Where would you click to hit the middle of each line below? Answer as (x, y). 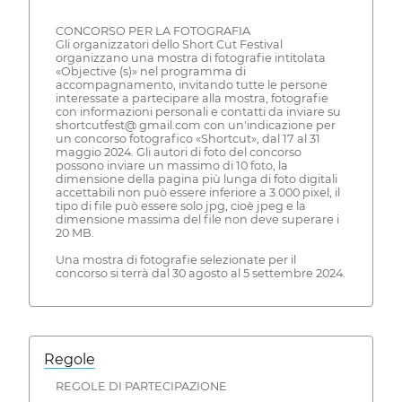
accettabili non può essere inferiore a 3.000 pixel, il (197, 193)
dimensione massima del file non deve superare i (197, 220)
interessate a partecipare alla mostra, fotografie (192, 99)
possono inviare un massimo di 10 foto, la (171, 166)
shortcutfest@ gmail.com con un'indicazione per (195, 126)
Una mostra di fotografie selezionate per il (175, 260)
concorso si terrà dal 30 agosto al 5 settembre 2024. (200, 274)
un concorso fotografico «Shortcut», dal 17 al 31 (188, 139)
